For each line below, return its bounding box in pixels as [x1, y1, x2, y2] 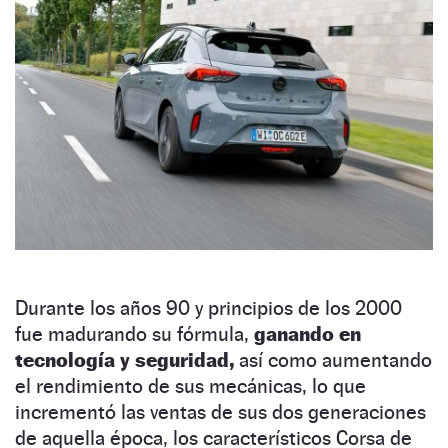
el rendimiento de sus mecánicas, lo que [15, 373, 366, 398]
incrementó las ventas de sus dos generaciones [15, 399, 426, 424]
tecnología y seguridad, [15, 347, 239, 372]
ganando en [254, 321, 361, 346]
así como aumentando [239, 347, 432, 372]
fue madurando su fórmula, [15, 321, 254, 346]
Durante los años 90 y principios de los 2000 [15, 295, 402, 320]
